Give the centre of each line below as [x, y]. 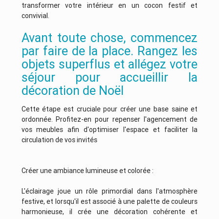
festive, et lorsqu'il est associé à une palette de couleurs [109, 202]
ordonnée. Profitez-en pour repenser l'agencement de [109, 120]
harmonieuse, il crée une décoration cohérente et [109, 212]
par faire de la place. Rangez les [109, 51]
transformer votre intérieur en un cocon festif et [109, 6]
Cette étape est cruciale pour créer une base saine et [109, 109]
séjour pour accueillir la [109, 78]
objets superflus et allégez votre [109, 65]
